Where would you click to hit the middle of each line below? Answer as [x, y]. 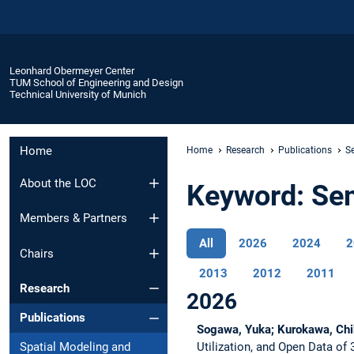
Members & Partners [73, 218]
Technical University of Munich [78, 94]
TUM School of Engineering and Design [96, 82]
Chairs [37, 253]
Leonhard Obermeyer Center [72, 70]
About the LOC [58, 183]
